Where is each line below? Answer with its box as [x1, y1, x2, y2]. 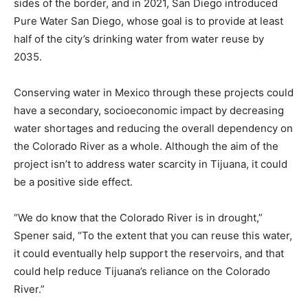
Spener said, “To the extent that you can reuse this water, [14, 228, 292, 242]
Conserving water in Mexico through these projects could [14, 85, 294, 99]
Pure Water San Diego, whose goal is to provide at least [14, 14, 283, 27]
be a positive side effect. [14, 175, 133, 188]
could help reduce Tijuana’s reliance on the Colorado [14, 264, 270, 278]
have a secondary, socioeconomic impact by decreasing [14, 103, 284, 117]
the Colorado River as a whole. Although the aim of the [14, 139, 278, 153]
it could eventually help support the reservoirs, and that [14, 246, 284, 260]
